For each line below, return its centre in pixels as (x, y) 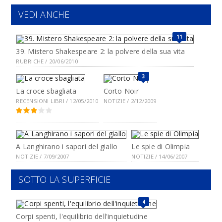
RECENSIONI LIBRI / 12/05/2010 (57, 101)
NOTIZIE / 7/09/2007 (43, 156)
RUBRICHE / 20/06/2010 (47, 61)
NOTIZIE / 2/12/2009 (130, 101)
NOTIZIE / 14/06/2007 (160, 156)
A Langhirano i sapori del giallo (67, 146)
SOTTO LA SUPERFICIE (65, 179)
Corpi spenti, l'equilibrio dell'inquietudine (82, 216)
